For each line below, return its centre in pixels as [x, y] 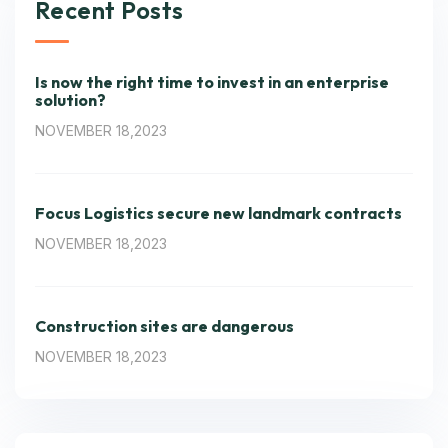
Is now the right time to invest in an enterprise [212, 82]
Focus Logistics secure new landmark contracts [218, 213]
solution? [70, 100]
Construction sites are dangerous [164, 326]
